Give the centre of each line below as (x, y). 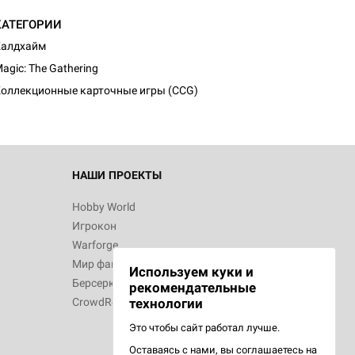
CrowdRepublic (109, 302)
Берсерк (94, 283)
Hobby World (104, 207)
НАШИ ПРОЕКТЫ (117, 175)
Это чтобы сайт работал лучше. (204, 328)
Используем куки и (191, 272)
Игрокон (94, 226)
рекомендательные (193, 288)
